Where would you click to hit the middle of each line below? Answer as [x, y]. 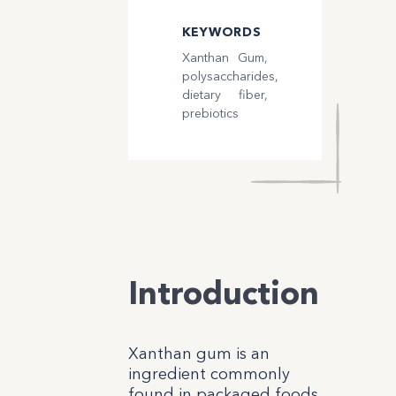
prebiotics [210, 114]
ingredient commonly [209, 374]
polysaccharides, [230, 76]
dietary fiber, [225, 95]
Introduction [223, 293]
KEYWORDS [221, 32]
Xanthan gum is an [198, 354]
